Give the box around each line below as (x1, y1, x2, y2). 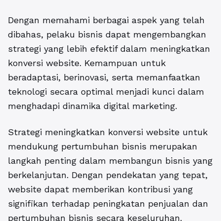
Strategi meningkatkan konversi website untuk (8, 127, 208, 138)
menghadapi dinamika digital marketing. (8, 101, 177, 111)
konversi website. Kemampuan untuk (8, 58, 166, 69)
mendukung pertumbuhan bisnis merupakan (8, 141, 197, 152)
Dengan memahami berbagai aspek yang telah (8, 15, 205, 26)
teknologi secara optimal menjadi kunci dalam (8, 86, 204, 97)
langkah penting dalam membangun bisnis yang (8, 155, 213, 166)
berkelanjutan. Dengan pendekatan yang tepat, (8, 170, 208, 181)
